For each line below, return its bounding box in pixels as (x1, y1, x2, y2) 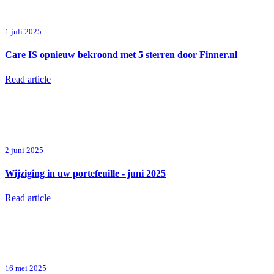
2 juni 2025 (5, 145, 43, 155)
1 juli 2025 (5, 26, 42, 36)
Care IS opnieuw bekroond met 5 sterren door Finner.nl (5, 49, 237, 60)
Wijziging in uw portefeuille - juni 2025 (5, 168, 166, 179)
